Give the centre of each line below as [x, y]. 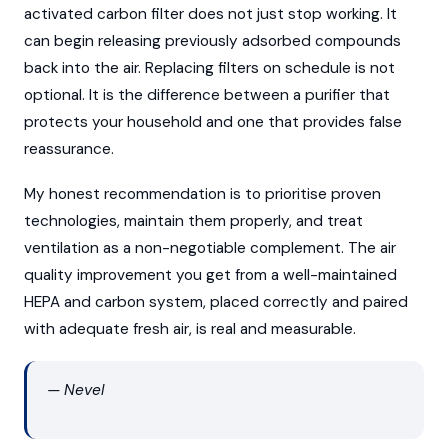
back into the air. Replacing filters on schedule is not [209, 67]
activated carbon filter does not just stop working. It [210, 13]
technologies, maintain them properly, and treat [193, 220]
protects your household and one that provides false [213, 121]
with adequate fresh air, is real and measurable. [190, 328]
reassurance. [69, 148]
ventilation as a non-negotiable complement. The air [210, 247]
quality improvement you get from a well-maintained [210, 274]
